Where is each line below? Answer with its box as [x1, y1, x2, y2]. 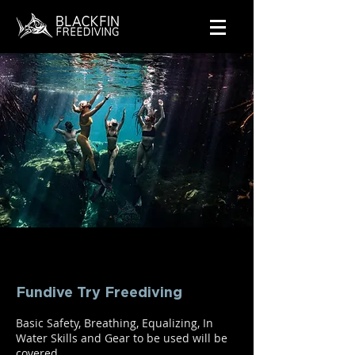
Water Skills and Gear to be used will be [16, 330, 227, 345]
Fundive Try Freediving [16, 286, 182, 300]
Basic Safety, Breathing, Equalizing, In [16, 315, 213, 330]
